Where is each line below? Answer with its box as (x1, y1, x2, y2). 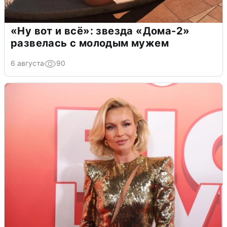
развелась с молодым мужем (11, 36, 169, 49)
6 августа (11, 58, 44, 67)
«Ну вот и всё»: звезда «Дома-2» (11, 24, 190, 37)
